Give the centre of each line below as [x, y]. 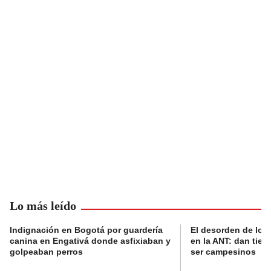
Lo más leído [43, 205]
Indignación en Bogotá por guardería [86, 230]
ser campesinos [223, 251]
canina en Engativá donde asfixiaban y [90, 240]
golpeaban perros [46, 251]
